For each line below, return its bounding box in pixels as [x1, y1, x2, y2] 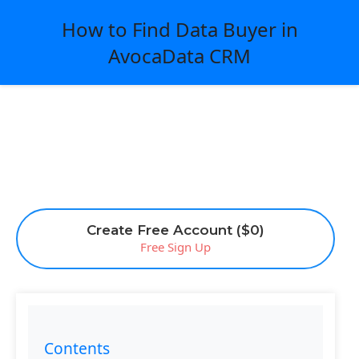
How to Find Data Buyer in [61, 16, 298, 42]
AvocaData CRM [108, 42, 251, 69]
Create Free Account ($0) [87, 222, 264, 238]
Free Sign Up [140, 239, 211, 255]
